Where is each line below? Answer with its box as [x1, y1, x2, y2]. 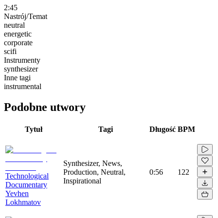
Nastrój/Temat [4, 12, 47, 20]
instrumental [4, 82, 41, 91]
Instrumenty [4, 55, 40, 64]
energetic [4, 29, 32, 38]
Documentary [5, 180, 47, 189]
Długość [149, 125, 176, 133]
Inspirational [63, 176, 101, 185]
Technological [5, 171, 49, 180]
